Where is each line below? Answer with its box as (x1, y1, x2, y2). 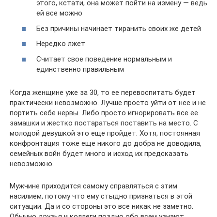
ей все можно (36, 9, 82, 18)
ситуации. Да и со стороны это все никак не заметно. (10, 201, 193, 211)
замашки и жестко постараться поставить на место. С (10, 118, 198, 127)
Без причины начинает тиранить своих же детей (36, 24, 201, 33)
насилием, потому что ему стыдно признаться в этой (10, 191, 192, 201)
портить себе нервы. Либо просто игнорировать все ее (10, 108, 198, 117)
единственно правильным (36, 64, 124, 74)
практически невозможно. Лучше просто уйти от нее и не (10, 98, 206, 107)
